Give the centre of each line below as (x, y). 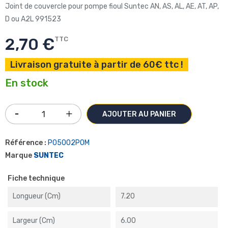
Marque (19, 155)
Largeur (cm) (34, 221)
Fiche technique (36, 178)
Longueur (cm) (37, 196)
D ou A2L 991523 (33, 19)
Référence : (26, 143)
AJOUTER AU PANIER (139, 114)
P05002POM (69, 143)
